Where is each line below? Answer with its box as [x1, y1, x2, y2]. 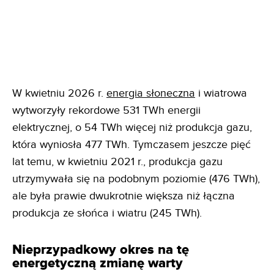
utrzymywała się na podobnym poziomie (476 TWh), [12, 172, 260, 185]
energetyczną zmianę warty [12, 254, 183, 272]
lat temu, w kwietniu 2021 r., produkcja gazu [12, 155, 223, 168]
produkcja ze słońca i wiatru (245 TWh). [12, 206, 202, 220]
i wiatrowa [195, 86, 247, 100]
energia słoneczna [106, 86, 195, 100]
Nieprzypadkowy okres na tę [12, 241, 189, 258]
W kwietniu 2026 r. [12, 86, 106, 100]
